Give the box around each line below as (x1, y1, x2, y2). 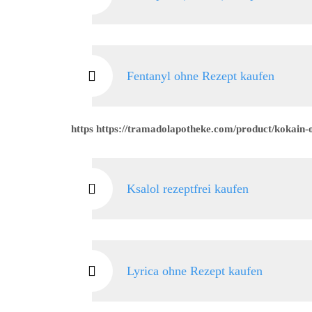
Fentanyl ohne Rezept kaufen (127, 69, 274, 83)
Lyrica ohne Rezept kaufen (127, 264, 263, 278)
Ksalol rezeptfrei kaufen (127, 182, 249, 196)
